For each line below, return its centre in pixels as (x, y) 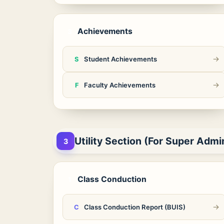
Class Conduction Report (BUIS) (135, 207)
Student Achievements (120, 59)
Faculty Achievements (120, 85)
